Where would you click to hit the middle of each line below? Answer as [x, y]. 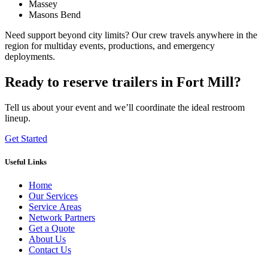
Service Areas [55, 207]
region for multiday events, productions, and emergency [110, 46]
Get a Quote [52, 229]
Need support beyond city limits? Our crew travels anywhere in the [131, 35]
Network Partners [62, 218]
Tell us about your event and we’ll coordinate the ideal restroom [125, 108]
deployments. [30, 57]
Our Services [53, 196]
